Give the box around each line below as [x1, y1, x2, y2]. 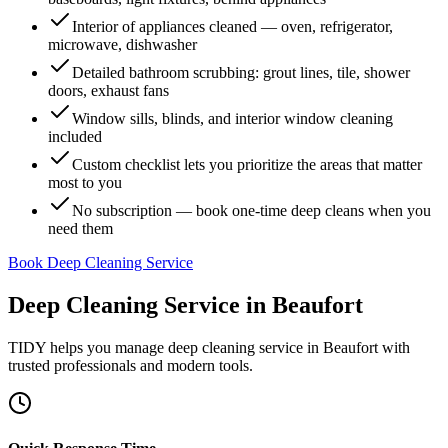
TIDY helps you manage [8, 338, 168, 356]
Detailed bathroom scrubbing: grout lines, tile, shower [72, 64, 410, 81]
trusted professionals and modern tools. [8, 356, 253, 374]
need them [48, 220, 113, 237]
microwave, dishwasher [48, 36, 197, 53]
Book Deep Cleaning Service [8, 254, 193, 271]
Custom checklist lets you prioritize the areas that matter [72, 156, 422, 173]
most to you [48, 174, 122, 191]
